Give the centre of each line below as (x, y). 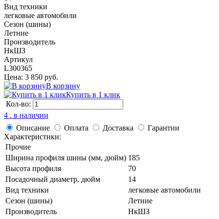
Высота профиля (33, 168)
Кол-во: (19, 104)
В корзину (63, 86)
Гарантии (164, 128)
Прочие (18, 147)
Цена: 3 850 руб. (31, 77)
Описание (33, 128)
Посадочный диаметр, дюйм (53, 179)
